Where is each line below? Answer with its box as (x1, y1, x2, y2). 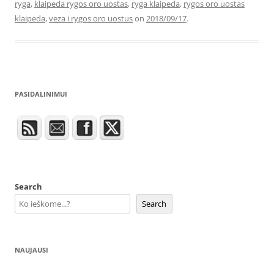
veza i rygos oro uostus (49, 12, 133, 24)
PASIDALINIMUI (15, 89, 67, 98)
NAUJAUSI (15, 245, 48, 254)
